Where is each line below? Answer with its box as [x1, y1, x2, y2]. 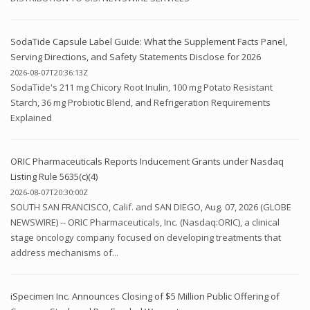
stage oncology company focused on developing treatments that [10, 230, 281, 244]
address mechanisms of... [10, 246, 118, 259]
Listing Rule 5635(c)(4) [10, 170, 98, 183]
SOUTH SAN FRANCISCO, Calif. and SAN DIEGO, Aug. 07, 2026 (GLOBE [10, 200, 291, 213]
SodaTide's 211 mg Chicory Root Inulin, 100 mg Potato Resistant [10, 80, 273, 93]
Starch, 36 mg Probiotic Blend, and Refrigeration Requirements [10, 95, 271, 109]
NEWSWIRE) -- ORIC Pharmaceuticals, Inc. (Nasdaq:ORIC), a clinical [10, 215, 280, 228]
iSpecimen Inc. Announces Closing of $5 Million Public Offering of [10, 289, 280, 302]
